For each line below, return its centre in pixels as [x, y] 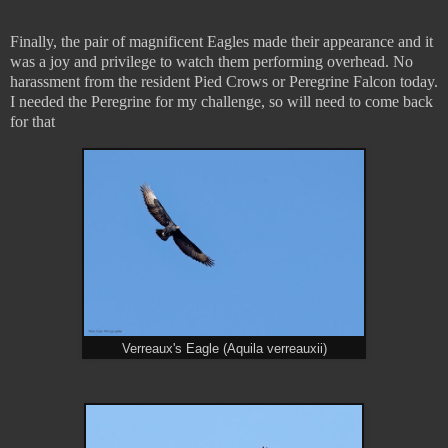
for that [32, 122]
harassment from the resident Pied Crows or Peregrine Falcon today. [224, 82]
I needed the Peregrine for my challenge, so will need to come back [221, 102]
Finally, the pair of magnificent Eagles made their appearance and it [221, 42]
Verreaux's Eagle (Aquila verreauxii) [224, 349]
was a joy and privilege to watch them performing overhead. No [211, 62]
